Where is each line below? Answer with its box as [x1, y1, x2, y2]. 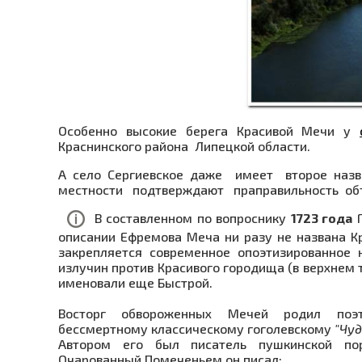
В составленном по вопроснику [95, 209, 291, 225]
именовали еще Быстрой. [58, 275, 213, 291]
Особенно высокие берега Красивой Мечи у [58, 122, 360, 138]
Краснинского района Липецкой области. [58, 137, 310, 154]
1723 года [290, 209, 353, 225]
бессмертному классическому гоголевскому [58, 321, 335, 337]
